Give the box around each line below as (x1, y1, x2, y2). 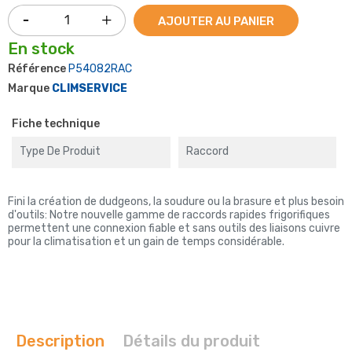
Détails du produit (123, 331, 261, 350)
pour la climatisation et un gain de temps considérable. (8, 234, 284, 248)
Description (16, 331, 104, 350)
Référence (8, 61, 66, 75)
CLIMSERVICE (52, 81, 127, 95)
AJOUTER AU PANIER (158, 13, 274, 28)
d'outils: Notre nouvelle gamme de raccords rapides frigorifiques (8, 207, 330, 222)
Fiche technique (12, 116, 100, 130)
